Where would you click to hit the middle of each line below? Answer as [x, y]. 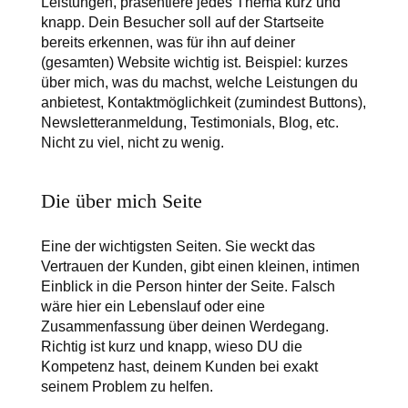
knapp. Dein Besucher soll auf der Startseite [182, 23]
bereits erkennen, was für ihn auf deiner [168, 43]
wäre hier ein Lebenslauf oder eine [153, 307]
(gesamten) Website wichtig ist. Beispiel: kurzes [194, 63]
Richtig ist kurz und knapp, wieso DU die [171, 347]
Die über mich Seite [121, 201]
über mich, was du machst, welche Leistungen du [199, 83]
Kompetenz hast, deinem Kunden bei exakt [179, 367]
